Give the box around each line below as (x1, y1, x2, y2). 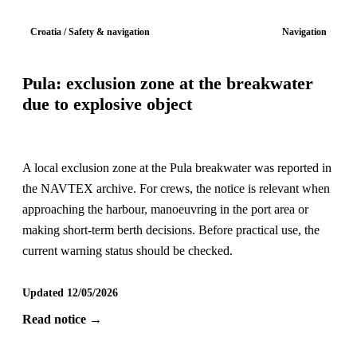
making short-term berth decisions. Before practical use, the (22, 223, 320, 237)
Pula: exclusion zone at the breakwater (22, 74, 313, 94)
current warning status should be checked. (22, 244, 233, 258)
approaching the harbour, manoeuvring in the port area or (22, 202, 308, 217)
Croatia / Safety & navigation (30, 26, 151, 38)
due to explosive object (22, 95, 192, 115)
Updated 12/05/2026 (22, 287, 118, 300)
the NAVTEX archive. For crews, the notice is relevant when (22, 182, 330, 196)
